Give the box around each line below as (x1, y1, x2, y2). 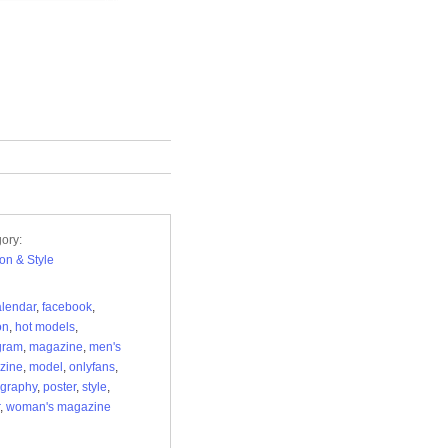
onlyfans (69, 360, 115, 374)
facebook (42, 300, 92, 314)
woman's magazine (6, 400, 111, 414)
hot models (15, 320, 75, 334)
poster (43, 380, 76, 394)
